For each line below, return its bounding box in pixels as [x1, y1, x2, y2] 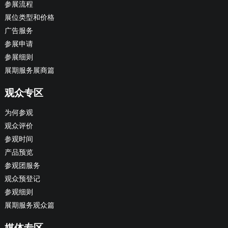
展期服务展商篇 [4, 67, 54, 74]
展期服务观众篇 [4, 202, 54, 209]
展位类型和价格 [4, 14, 54, 21]
